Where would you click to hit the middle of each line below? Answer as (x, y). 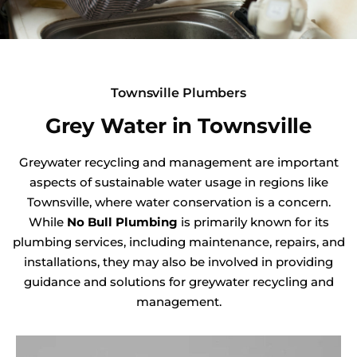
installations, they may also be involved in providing (178, 261)
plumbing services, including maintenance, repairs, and (178, 241)
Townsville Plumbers (178, 92)
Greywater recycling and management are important (178, 162)
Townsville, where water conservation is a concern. (178, 202)
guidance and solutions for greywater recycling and (178, 281)
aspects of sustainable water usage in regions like (178, 182)
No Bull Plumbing (122, 222)
